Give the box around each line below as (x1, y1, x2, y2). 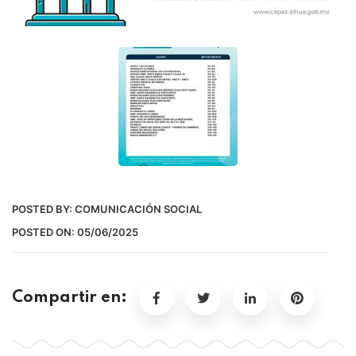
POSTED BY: (12, 203, 75, 216)
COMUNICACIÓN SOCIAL (75, 203, 202, 216)
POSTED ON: (12, 226, 77, 239)
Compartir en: (12, 290, 127, 307)
